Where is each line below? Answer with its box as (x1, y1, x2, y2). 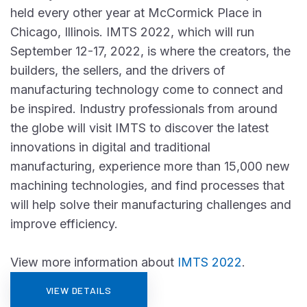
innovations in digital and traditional (10, 140, 210, 154)
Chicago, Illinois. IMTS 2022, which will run (10, 25, 254, 39)
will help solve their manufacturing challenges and (10, 197, 291, 212)
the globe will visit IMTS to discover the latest (10, 121, 269, 135)
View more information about (10, 255, 177, 269)
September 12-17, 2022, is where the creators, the (10, 44, 291, 58)
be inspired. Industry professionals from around (10, 101, 278, 116)
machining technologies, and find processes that (10, 178, 284, 193)
